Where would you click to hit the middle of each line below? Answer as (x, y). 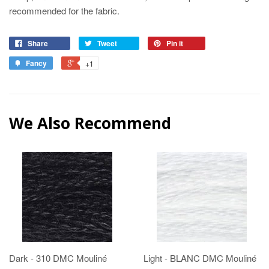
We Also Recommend (90, 123)
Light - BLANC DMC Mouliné (200, 258)
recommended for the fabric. (64, 11)
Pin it (175, 44)
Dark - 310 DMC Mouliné (58, 258)
